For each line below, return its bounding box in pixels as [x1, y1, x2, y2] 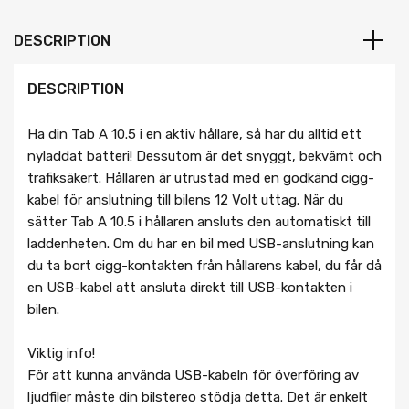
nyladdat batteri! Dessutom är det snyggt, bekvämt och [27, 147, 382, 164]
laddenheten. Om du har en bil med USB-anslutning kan [27, 235, 374, 252]
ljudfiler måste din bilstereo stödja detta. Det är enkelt [27, 388, 368, 405]
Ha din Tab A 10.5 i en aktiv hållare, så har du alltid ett [27, 125, 362, 142]
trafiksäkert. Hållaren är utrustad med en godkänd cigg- [27, 169, 374, 186]
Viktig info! [27, 344, 95, 362]
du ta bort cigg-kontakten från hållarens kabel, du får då [27, 257, 382, 274]
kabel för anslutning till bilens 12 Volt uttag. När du [27, 191, 343, 208]
